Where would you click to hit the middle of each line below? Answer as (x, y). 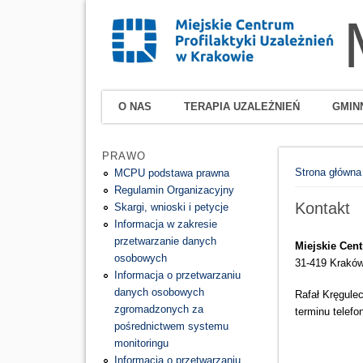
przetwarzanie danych (165, 241)
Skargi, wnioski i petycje (171, 207)
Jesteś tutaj (307, 156)
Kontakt (323, 208)
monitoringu (141, 344)
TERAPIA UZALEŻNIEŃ (241, 107)
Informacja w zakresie (165, 224)
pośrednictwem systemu (171, 327)
